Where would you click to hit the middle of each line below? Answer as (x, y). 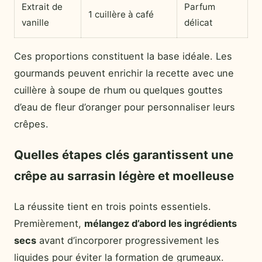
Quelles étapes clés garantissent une (124, 154)
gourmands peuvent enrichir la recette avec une (124, 73)
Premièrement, (49, 223)
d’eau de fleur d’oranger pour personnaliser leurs (125, 107)
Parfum (200, 7)
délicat (199, 23)
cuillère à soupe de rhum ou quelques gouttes (118, 90)
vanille (35, 23)
